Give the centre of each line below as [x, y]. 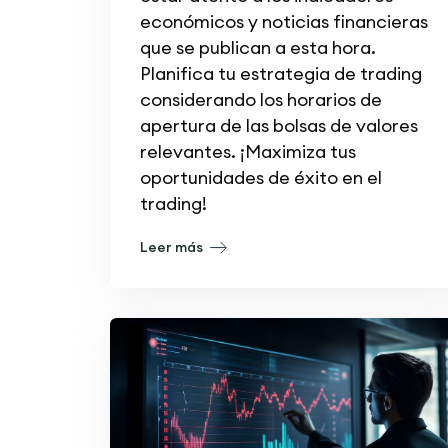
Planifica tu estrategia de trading [280, 73]
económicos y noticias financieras [283, 21]
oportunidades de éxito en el [260, 177]
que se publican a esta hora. [257, 47]
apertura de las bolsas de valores [278, 125]
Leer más [172, 246]
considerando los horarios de [260, 99]
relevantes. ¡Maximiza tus [247, 151]
